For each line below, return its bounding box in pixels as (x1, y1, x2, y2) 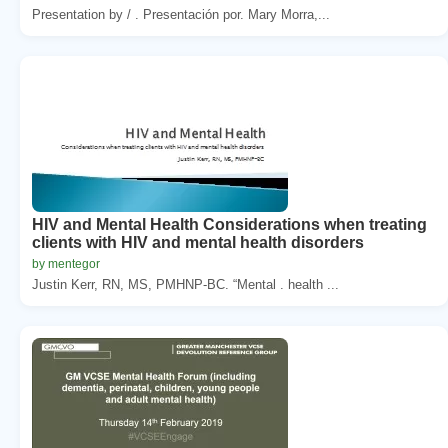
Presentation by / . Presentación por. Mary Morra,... (32, 6, 330, 22)
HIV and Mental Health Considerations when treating (32, 215, 427, 233)
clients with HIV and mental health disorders (32, 233, 364, 251)
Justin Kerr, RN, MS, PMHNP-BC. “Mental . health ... (32, 276, 339, 292)
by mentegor (32, 256, 100, 271)
